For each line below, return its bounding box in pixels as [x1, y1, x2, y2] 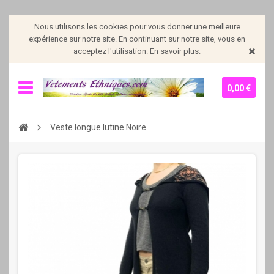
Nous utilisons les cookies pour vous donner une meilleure [34, 22, 240, 31]
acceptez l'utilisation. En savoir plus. [73, 46, 201, 56]
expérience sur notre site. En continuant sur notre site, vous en [29, 34, 245, 43]
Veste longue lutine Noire [48, 122, 146, 132]
